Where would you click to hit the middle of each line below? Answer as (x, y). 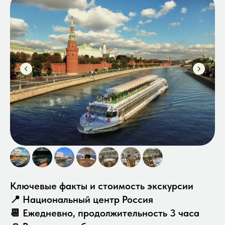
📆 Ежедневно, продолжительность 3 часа (105, 213)
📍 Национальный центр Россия (82, 199)
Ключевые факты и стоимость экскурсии (102, 186)
